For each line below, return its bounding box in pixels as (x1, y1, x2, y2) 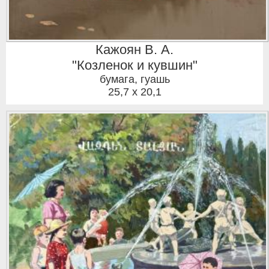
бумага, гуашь (99, 73, 170, 86)
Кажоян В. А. (95, 42, 174, 58)
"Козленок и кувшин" (71, 58, 198, 73)
